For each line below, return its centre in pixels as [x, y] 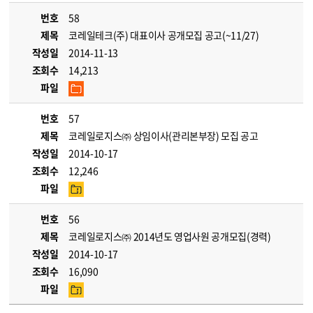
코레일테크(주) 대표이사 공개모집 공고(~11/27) [164, 35]
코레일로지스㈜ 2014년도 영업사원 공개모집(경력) [170, 236]
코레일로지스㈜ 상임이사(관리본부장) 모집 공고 [163, 136]
